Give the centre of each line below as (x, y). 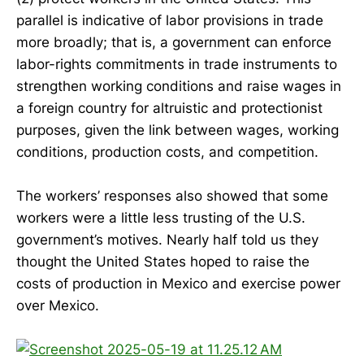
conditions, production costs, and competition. (167, 152)
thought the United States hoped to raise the (163, 261)
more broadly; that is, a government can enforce (174, 42)
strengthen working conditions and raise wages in (179, 86)
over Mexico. (58, 305)
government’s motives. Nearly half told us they (167, 239)
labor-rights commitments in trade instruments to (177, 64)
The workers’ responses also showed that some (172, 195)
